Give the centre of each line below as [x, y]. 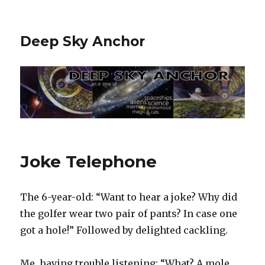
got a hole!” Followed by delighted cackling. [124, 230]
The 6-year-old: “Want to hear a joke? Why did [129, 197]
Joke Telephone [89, 162]
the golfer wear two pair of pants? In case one [129, 214]
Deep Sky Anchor [83, 41]
